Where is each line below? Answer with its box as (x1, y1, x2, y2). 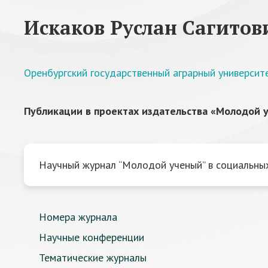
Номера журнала (39, 210, 117, 224)
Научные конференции (39, 230, 144, 244)
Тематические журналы (39, 251, 147, 264)
